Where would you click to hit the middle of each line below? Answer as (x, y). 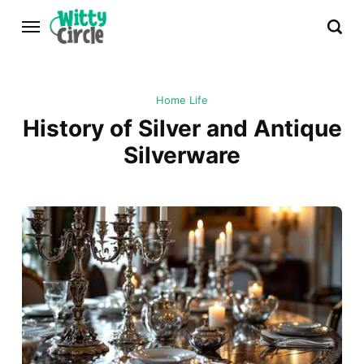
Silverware (182, 156)
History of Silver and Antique (182, 129)
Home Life (182, 101)
